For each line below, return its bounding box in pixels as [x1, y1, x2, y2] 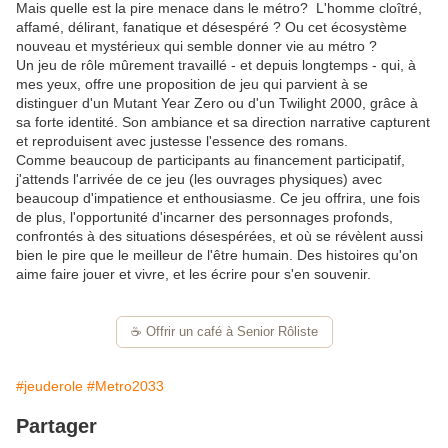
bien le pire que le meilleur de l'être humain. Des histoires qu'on [16, 247, 418, 264]
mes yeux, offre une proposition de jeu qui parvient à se [16, 76, 368, 93]
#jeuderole [16, 378, 83, 395]
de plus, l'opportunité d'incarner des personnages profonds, [16, 209, 393, 226]
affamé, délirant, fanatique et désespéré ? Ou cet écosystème [16, 19, 407, 36]
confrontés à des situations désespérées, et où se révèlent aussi [16, 228, 423, 245]
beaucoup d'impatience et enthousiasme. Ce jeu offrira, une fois [16, 190, 420, 207]
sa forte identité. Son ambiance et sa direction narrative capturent [16, 114, 430, 131]
